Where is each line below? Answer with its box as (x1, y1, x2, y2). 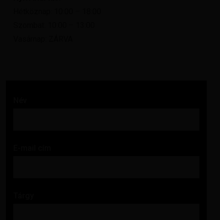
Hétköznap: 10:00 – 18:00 (13, 6, 101, 16)
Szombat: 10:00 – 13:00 (13, 20, 95, 30)
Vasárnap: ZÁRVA (13, 34, 73, 44)
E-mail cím (13, 143, 51, 153)
